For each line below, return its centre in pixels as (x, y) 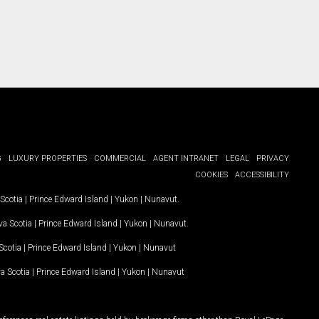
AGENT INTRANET (186, 158)
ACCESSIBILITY (262, 175)
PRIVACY (273, 158)
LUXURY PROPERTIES (48, 158)
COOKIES (211, 175)
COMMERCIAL (120, 158)
